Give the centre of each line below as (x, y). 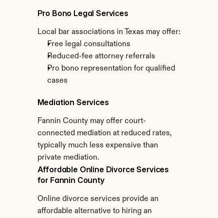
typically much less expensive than (98, 145)
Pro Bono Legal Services (83, 13)
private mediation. (68, 158)
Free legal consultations (89, 44)
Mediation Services (73, 102)
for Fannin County (71, 180)
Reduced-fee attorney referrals (101, 56)
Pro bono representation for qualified (111, 69)
